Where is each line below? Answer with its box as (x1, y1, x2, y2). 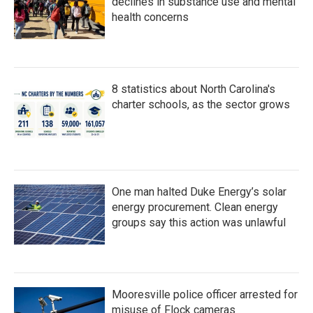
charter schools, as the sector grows (112, 98, 290, 111)
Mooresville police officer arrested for (112, 288, 298, 301)
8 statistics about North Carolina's (112, 82, 275, 96)
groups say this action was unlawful (112, 216, 286, 229)
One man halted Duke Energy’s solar (112, 185, 286, 198)
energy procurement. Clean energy (112, 201, 278, 214)
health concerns (112, 10, 189, 24)
